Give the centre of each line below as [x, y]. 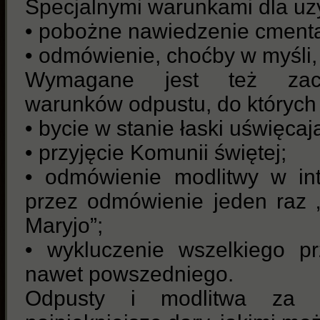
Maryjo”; [64, 226]
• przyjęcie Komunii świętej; [156, 153]
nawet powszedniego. [129, 274]
